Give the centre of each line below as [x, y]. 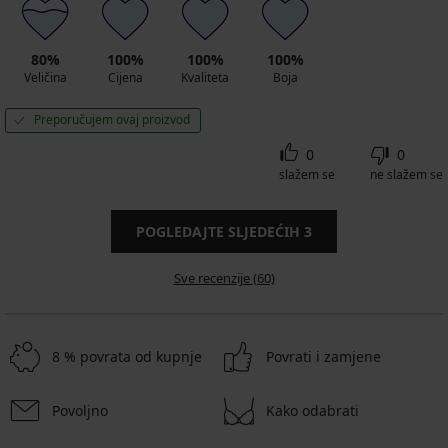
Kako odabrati [312, 411]
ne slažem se [406, 175]
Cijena [125, 78]
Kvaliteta [205, 78]
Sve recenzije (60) [224, 278]
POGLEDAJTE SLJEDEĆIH [220, 232]
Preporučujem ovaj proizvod [112, 120]
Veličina [45, 78]
